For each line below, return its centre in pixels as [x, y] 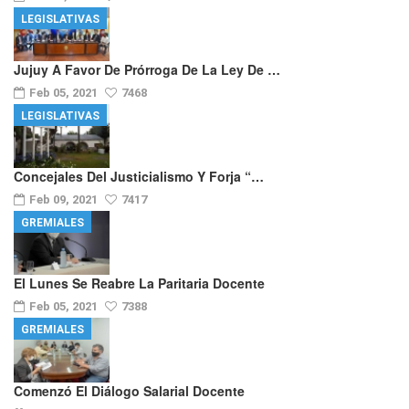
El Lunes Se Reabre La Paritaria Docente [139, 283]
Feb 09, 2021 [65, 199]
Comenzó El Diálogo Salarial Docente [129, 390]
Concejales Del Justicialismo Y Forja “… [139, 176]
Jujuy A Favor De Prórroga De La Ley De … [147, 69]
